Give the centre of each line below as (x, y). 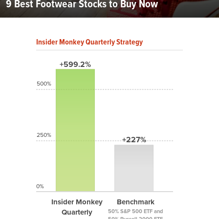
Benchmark (135, 202)
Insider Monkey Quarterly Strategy (89, 42)
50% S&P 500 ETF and (135, 211)
